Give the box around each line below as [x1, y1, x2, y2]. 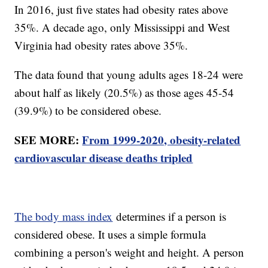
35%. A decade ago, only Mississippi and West [14, 19, 230, 35]
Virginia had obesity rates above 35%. [14, 37, 192, 53]
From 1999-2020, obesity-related [82, 131, 241, 148]
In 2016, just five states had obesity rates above [14, 1, 229, 17]
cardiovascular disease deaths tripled [14, 149, 193, 166]
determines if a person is [112, 208, 227, 224]
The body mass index [14, 208, 113, 224]
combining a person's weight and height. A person [14, 244, 245, 260]
